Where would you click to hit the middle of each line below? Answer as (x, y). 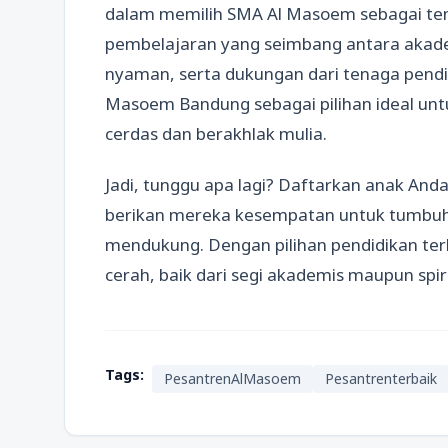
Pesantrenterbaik (381, 378)
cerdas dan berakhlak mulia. (216, 133)
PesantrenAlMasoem (232, 378)
